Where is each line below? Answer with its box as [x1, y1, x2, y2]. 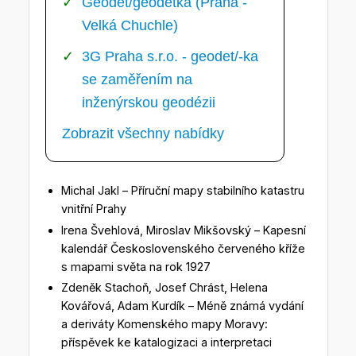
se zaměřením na [81, 72, 192, 88]
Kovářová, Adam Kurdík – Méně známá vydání [60, 299, 304, 313]
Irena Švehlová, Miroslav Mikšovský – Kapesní [60, 222, 306, 237]
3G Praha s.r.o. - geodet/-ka [81, 48, 258, 65]
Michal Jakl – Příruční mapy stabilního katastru [60, 184, 304, 198]
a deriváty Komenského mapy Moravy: [60, 317, 268, 331]
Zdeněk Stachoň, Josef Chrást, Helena [60, 281, 268, 295]
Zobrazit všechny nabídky [61, 126, 224, 142]
